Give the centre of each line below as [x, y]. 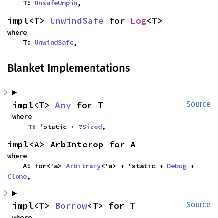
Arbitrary [83, 166]
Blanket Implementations [69, 68]
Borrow [71, 205]
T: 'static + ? [55, 126]
